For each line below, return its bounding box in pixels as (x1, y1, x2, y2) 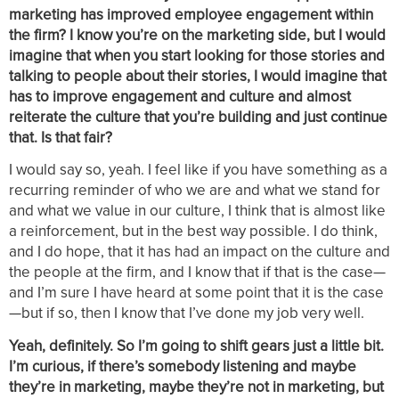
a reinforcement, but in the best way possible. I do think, (9, 220, 378, 242)
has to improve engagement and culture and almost (9, 85, 351, 107)
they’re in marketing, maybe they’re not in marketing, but (9, 375, 384, 397)
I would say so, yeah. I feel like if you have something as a (9, 159, 387, 181)
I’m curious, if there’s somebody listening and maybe (9, 354, 356, 377)
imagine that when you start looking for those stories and (9, 44, 385, 66)
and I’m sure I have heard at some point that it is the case (9, 281, 384, 304)
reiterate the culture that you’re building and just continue (9, 105, 387, 127)
